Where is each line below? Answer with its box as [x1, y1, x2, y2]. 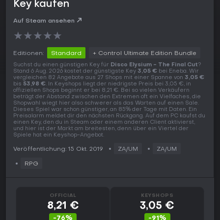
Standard [51, 51, 82, 57]
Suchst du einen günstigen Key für [13, 62, 110, 68]
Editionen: [13, 51, 44, 57]
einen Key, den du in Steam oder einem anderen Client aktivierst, [13, 120, 195, 126]
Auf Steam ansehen [13, 18, 75, 25]
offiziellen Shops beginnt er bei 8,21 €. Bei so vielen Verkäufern [13, 88, 190, 94]
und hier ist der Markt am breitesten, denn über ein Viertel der [13, 126, 189, 132]
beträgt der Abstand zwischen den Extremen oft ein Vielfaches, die [13, 94, 201, 100]
